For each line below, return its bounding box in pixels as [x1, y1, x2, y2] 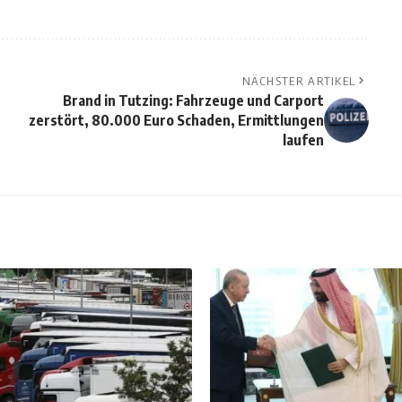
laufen [282, 131, 324, 150]
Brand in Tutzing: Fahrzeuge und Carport [62, 92, 324, 110]
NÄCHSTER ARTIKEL [241, 74, 356, 89]
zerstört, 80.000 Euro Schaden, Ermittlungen [28, 111, 324, 130]
